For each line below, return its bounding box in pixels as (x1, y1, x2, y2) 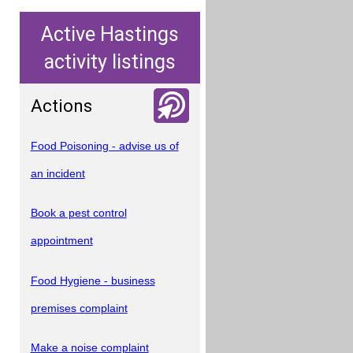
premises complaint (30, 301, 128, 314)
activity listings (43, 50, 176, 73)
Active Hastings (40, 22, 179, 46)
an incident (30, 166, 85, 180)
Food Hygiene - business (30, 273, 155, 287)
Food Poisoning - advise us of (30, 139, 179, 152)
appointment (30, 234, 93, 247)
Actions (30, 95, 92, 117)
